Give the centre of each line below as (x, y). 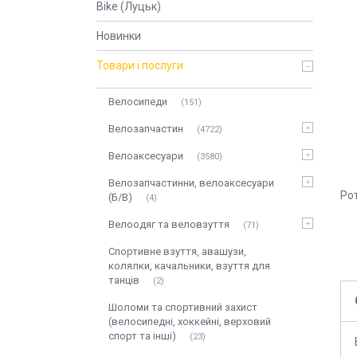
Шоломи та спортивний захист (183, 307)
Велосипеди (138, 102)
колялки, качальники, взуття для (189, 266)
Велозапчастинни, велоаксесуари (191, 183)
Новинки (119, 36)
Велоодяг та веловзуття (169, 224)
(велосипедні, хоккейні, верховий (190, 322)
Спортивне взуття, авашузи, (177, 251)
